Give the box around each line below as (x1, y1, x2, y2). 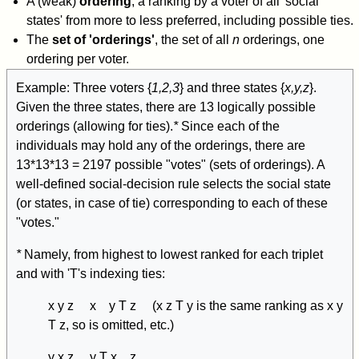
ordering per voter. (26, 52, 129, 67)
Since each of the (177, 119, 280, 134)
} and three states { (179, 81, 284, 95)
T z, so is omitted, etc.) (47, 318, 174, 333)
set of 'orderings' (51, 33, 155, 47)
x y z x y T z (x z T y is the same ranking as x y (47, 299, 343, 313)
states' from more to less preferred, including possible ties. (26, 14, 353, 28)
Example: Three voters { (15, 81, 151, 95)
